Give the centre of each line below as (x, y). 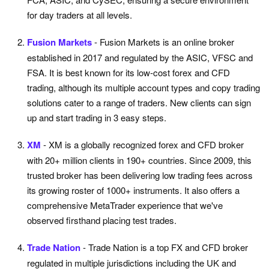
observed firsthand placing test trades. (102, 220)
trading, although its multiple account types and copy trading (144, 88)
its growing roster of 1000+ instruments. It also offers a (133, 190)
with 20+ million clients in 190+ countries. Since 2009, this (139, 160)
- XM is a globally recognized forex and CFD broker (144, 145)
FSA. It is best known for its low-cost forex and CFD (128, 73)
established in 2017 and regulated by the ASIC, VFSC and (140, 58)
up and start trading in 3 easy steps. (97, 118)
